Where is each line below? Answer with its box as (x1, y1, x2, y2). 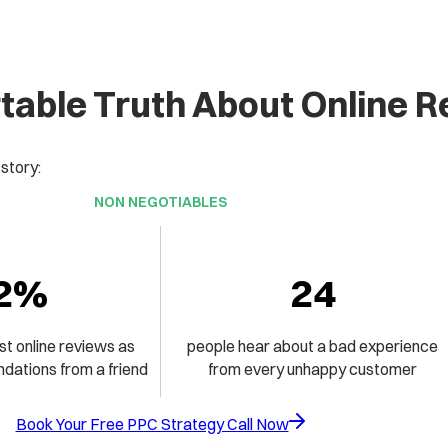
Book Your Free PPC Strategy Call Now (15, 413, 289, 434)
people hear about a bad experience (187, 335, 438, 356)
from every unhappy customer (208, 358, 417, 379)
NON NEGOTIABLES (93, 192, 227, 211)
